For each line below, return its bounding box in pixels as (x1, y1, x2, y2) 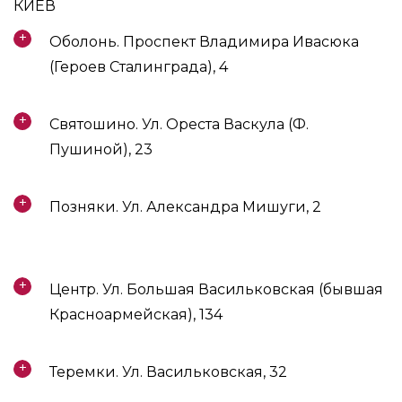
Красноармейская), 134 (49, 306, 223, 323)
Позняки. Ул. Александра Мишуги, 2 (49, 198, 321, 215)
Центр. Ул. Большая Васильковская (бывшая (49, 281, 383, 298)
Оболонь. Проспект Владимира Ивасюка (49, 33, 359, 50)
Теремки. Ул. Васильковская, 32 (49, 363, 287, 380)
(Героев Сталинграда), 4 (49, 58, 228, 75)
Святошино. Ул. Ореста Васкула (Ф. (49, 116, 309, 133)
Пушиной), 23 (49, 141, 153, 158)
